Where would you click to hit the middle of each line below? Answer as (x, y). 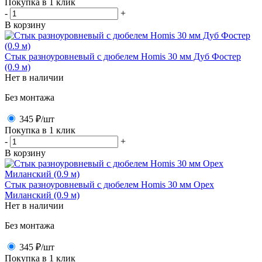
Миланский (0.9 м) (42, 195)
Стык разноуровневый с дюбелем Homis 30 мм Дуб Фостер (123, 56)
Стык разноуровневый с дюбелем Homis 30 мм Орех (109, 184)
